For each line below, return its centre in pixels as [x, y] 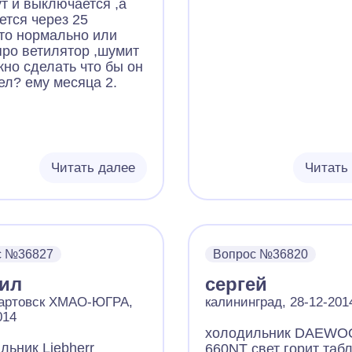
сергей [236, 284]
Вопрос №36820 [260, 254]
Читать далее [93, 168]
